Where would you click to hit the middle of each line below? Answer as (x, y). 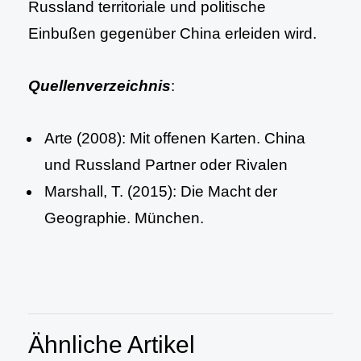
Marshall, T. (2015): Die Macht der (161, 191)
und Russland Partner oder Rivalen (166, 165)
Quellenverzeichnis (100, 86)
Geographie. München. (124, 218)
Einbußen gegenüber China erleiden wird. (172, 33)
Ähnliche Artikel (112, 344)
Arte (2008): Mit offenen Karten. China (175, 138)
